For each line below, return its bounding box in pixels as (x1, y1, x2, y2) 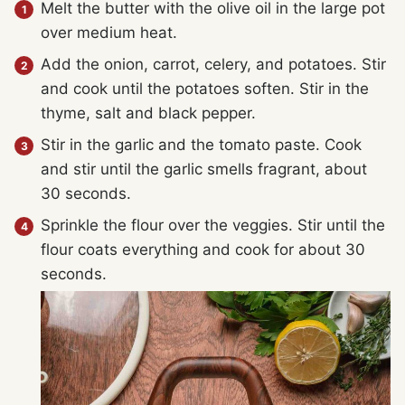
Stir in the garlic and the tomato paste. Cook (41, 136, 362, 154)
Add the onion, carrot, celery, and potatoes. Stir (41, 55, 386, 73)
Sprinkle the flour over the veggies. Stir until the (41, 216, 385, 234)
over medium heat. (41, 24, 177, 42)
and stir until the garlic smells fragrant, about (41, 160, 367, 178)
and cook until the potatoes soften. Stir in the (41, 80, 369, 98)
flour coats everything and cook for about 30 (41, 240, 365, 259)
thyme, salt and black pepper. (41, 104, 256, 122)
